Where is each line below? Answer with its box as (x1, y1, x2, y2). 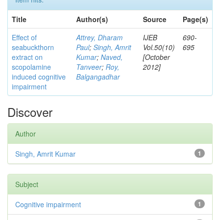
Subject (15, 179, 38, 189)
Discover (7, 103, 53, 120)
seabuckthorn (12, 42, 54, 52)
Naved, (101, 52, 123, 62)
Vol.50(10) (143, 42, 175, 52)
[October (143, 52, 170, 62)
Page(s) (183, 14, 208, 24)
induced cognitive (12, 72, 66, 82)
